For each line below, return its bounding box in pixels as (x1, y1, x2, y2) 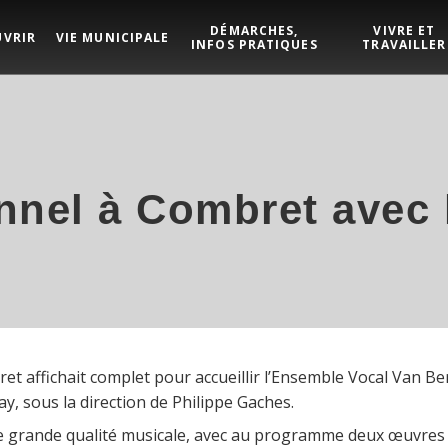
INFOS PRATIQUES (191, 35, 318, 53)
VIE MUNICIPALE (55, 28, 170, 46)
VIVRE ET (373, 21, 436, 39)
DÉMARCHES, (210, 21, 299, 39)
